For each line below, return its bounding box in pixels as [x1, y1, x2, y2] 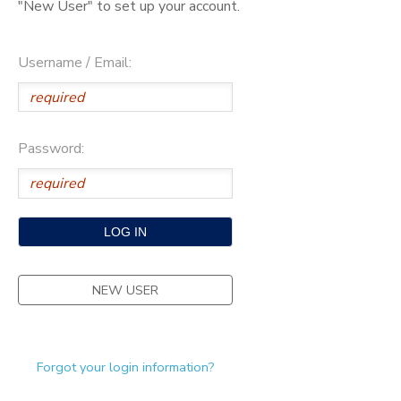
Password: [18, 139, 84, 159]
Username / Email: [18, 52, 132, 73]
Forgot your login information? [36, 358, 215, 377]
